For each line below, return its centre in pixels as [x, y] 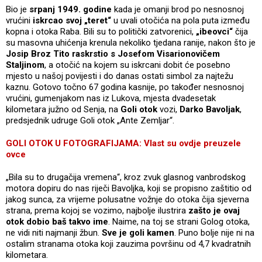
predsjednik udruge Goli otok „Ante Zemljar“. [90, 120]
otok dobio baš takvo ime [57, 221]
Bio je [18, 9]
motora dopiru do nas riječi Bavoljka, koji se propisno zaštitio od [129, 188]
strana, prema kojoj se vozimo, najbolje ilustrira [96, 210]
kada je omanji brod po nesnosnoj [178, 9]
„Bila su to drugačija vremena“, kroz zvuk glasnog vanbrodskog [126, 177]
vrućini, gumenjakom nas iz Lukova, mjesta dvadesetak [111, 98]
